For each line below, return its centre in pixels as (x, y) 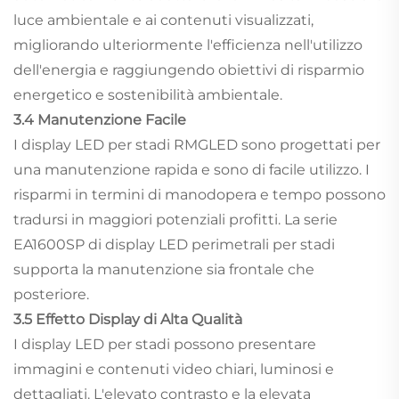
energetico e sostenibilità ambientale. (148, 94)
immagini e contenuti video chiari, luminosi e (174, 369)
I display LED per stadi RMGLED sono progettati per (197, 144)
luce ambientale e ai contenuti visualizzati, (163, 20)
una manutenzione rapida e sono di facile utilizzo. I (191, 169)
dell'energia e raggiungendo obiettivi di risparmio (189, 69)
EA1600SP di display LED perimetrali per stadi (174, 244)
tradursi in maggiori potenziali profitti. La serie (175, 219)
